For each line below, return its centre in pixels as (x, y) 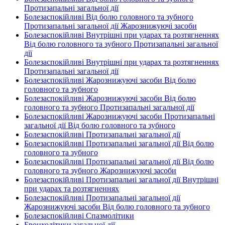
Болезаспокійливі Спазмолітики (79, 216)
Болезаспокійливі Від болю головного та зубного (109, 17)
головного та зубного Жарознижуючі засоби (100, 171)
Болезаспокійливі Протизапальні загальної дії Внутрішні (121, 180)
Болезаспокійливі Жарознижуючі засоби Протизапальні (120, 116)
